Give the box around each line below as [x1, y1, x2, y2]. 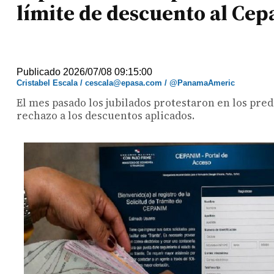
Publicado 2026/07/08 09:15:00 [17, 67, 153, 77]
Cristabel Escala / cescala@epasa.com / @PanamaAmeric [17, 78, 235, 87]
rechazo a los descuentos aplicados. [17, 108, 195, 123]
